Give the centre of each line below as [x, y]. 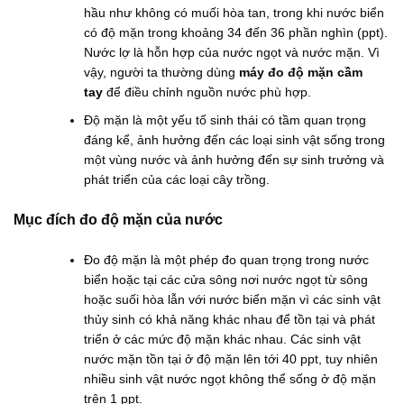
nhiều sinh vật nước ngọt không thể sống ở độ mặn [230, 378]
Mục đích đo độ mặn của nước [118, 219]
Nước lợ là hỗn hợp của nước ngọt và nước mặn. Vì [232, 53]
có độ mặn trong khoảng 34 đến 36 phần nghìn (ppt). [236, 33]
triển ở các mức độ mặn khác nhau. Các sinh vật [223, 339]
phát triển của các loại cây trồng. [177, 179]
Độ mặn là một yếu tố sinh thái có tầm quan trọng [225, 119]
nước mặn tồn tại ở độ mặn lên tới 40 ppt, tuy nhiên [231, 358]
